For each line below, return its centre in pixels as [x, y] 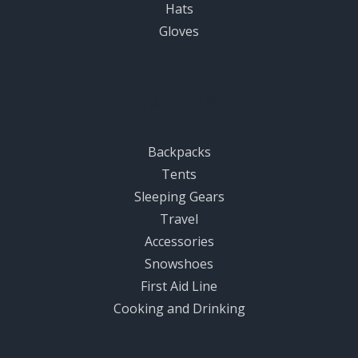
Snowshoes [179, 263]
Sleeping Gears [179, 196]
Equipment [179, 98]
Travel [179, 219]
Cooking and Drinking [179, 308]
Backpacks [179, 151]
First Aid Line [179, 286]
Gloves [179, 31]
